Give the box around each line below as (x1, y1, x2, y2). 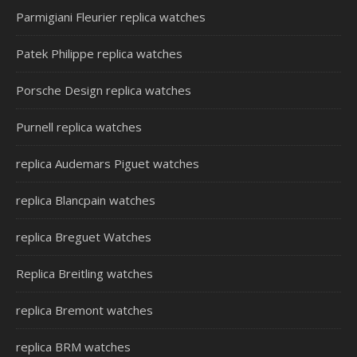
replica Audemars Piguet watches (16, 155, 199, 171)
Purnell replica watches (16, 119, 142, 135)
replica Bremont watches (16, 302, 153, 318)
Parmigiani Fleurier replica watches (16, 9, 206, 25)
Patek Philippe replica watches (16, 45, 182, 61)
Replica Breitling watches (16, 265, 153, 281)
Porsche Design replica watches (16, 82, 191, 98)
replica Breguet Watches (16, 229, 151, 245)
